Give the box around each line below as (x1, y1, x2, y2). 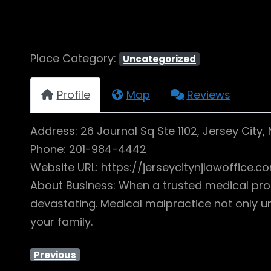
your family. (30, 214, 93, 229)
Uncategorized (123, 53, 197, 65)
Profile (56, 87, 90, 102)
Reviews (186, 87, 230, 102)
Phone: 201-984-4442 (30, 141, 146, 157)
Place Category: (30, 51, 119, 66)
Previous (34, 248, 77, 261)
